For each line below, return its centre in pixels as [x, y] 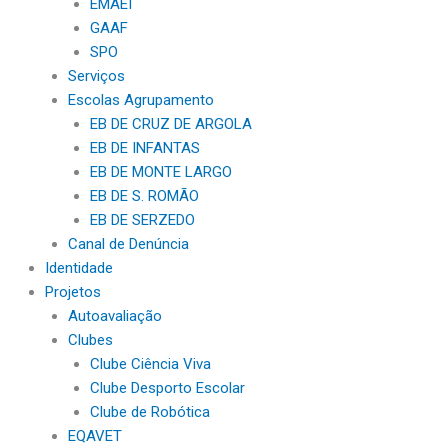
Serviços [96, 76]
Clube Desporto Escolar [167, 388]
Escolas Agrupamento [140, 100]
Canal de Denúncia [128, 244]
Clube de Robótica [150, 412]
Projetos [73, 292]
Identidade [79, 268]
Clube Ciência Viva [150, 364]
